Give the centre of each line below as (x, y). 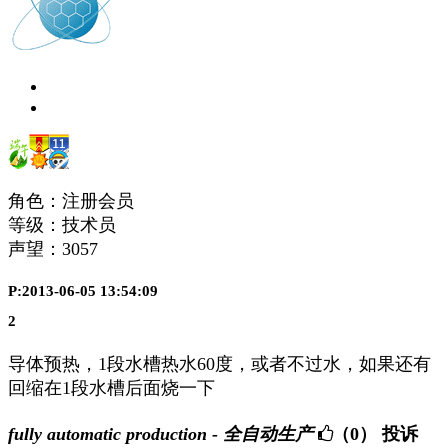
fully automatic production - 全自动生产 (160, 433)
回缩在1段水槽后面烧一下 (111, 388)
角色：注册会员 (71, 200)
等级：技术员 (62, 224)
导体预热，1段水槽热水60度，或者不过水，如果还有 (219, 364)
